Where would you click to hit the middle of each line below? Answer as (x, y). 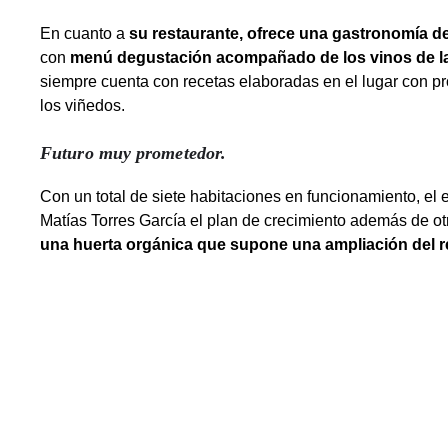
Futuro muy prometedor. (133, 153)
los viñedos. (82, 106)
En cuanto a (84, 34)
